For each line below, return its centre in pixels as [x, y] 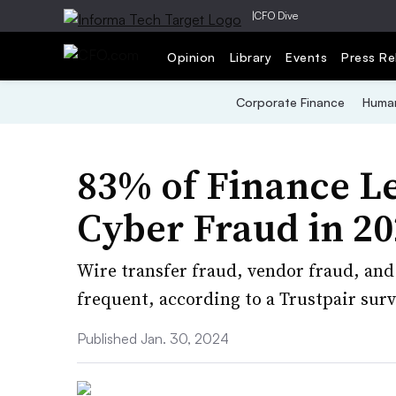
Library [250, 57]
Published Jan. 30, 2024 [153, 339]
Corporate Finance [290, 102]
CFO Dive [276, 15]
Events [306, 57]
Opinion [191, 57]
